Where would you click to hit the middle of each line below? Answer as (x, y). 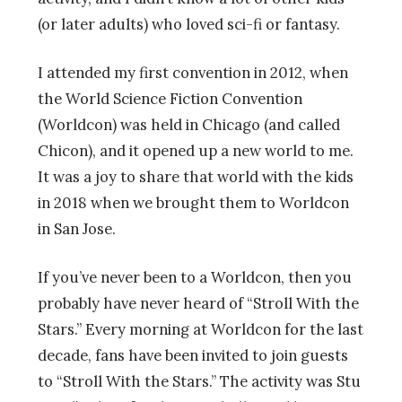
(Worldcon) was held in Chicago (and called (189, 124)
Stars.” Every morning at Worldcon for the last (201, 329)
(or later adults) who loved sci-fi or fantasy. (189, 24)
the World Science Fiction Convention (170, 98)
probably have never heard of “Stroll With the (198, 303)
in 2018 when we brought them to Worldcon (193, 202)
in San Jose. (79, 228)
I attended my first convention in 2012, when (193, 72)
